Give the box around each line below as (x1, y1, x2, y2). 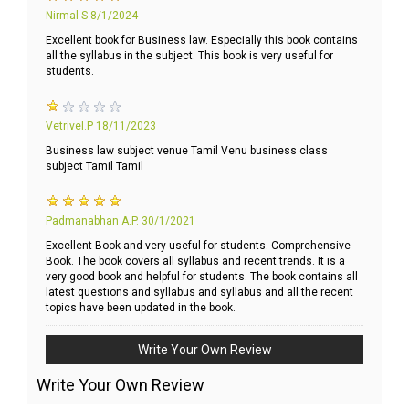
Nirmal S (46, 9, 88, 23)
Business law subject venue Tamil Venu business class (46, 144, 328, 158)
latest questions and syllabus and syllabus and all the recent (46, 286, 353, 299)
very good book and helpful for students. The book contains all (46, 270, 358, 284)
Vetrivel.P (46, 120, 93, 133)
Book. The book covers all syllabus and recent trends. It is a (46, 255, 345, 268)
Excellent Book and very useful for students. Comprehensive (46, 239, 351, 253)
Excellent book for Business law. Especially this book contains (46, 34, 358, 47)
